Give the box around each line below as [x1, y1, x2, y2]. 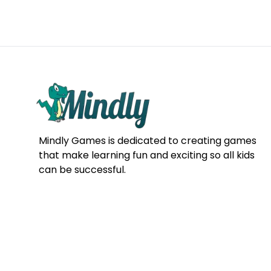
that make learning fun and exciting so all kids [39, 148, 255, 162]
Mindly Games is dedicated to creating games [39, 133, 256, 148]
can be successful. [39, 162, 126, 177]
